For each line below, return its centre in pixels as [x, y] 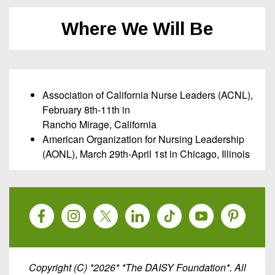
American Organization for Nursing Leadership [143, 139]
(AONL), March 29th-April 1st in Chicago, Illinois [146, 153]
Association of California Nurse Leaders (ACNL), [148, 95]
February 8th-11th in [86, 109]
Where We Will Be [137, 28]
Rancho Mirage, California [99, 124]
